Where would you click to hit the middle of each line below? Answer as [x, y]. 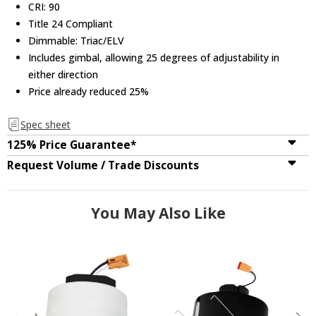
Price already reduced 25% [89, 91]
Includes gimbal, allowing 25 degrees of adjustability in [154, 57]
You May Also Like [158, 213]
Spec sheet [45, 124]
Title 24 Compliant [71, 23]
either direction [63, 74]
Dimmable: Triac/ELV [77, 40]
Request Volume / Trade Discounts [103, 165]
